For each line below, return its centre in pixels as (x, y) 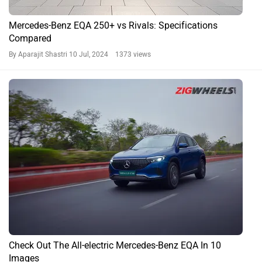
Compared (30, 39)
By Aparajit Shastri (39, 55)
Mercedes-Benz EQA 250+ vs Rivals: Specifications (113, 26)
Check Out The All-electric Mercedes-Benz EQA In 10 (115, 246)
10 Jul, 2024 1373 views (110, 55)
